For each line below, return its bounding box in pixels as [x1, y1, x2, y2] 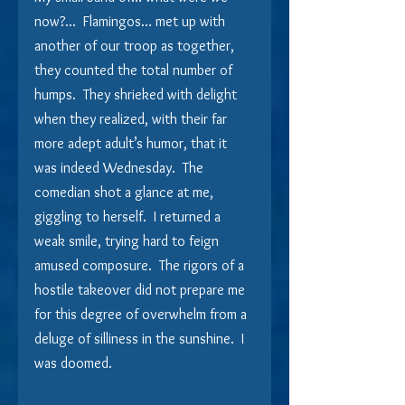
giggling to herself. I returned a [34, 207, 224, 225]
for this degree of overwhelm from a [34, 305, 250, 323]
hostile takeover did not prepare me [34, 280, 249, 298]
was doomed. [34, 353, 112, 372]
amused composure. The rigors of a [34, 256, 248, 274]
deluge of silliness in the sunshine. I [34, 329, 248, 347]
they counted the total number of [34, 61, 236, 79]
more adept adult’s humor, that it [34, 134, 231, 152]
